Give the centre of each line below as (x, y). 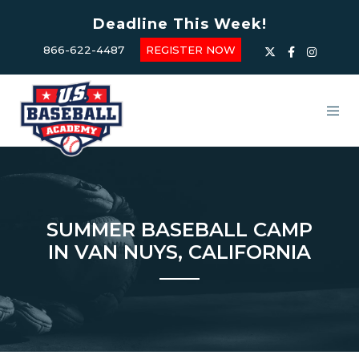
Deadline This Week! (179, 24)
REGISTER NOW (190, 49)
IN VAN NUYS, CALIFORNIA (179, 252)
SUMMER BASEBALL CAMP (179, 230)
